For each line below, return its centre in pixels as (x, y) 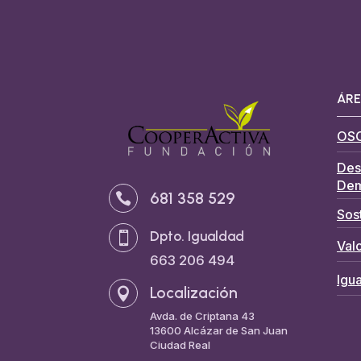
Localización (193, 293)
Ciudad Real (180, 345)
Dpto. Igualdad (197, 237)
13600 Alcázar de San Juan (218, 331)
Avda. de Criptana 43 (202, 316)
